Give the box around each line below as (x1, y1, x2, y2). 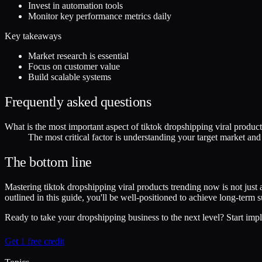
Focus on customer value (28, 61, 120, 72)
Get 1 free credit (5, 236, 64, 246)
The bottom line (5, 154, 92, 170)
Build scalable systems (28, 72, 111, 82)
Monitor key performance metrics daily (28, 11, 171, 22)
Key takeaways (5, 31, 61, 42)
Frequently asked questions (5, 94, 151, 109)
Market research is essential (28, 51, 129, 61)
